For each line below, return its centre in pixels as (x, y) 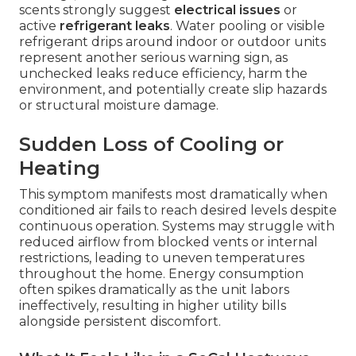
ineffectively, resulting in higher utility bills (153, 306)
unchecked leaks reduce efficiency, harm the (163, 74)
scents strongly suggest (97, 10)
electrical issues (227, 10)
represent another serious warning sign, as (153, 58)
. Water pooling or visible (248, 26)
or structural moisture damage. (119, 106)
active (39, 26)
